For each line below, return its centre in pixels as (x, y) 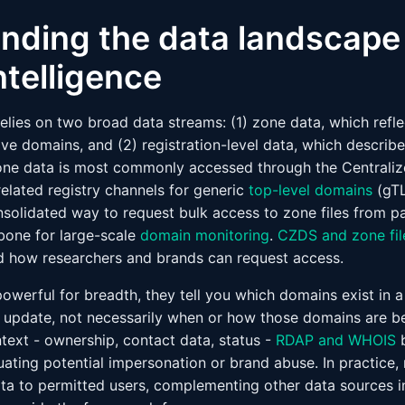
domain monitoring (205, 235)
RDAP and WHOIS (336, 340)
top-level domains (311, 190)
